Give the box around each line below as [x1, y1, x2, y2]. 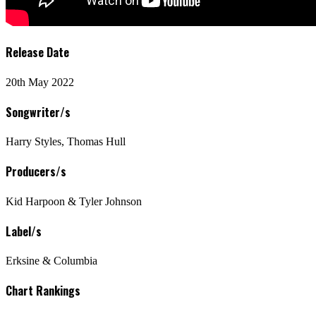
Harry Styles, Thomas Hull [6, 135, 126, 148]
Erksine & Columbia [6, 255, 97, 267]
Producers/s [6, 163, 66, 181]
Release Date [6, 44, 69, 61]
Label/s [6, 222, 42, 240]
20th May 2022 [6, 75, 74, 88]
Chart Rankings [6, 282, 80, 300]
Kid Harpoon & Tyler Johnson [6, 195, 142, 207]
